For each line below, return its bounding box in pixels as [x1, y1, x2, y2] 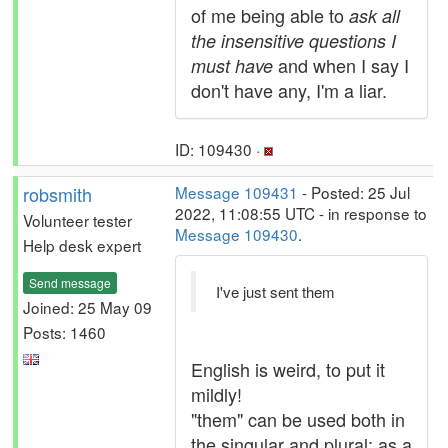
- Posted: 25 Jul [298, 181, 410, 203]
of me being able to [191, 2, 349, 28]
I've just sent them [216, 281, 335, 302]
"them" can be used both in [191, 406, 405, 432]
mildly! [191, 381, 242, 407]
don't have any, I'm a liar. [191, 77, 387, 103]
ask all [349, 3, 400, 28]
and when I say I [273, 52, 409, 78]
